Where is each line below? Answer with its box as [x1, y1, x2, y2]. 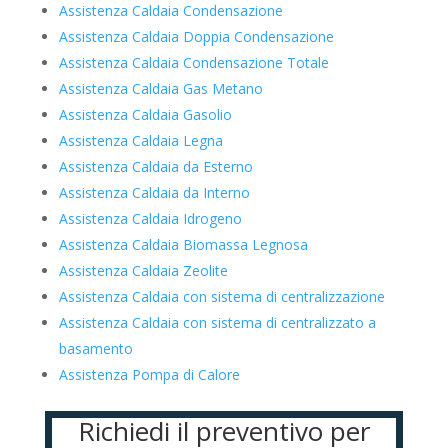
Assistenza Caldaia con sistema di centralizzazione [58, 287, 385, 306]
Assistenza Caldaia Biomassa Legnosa [58, 235, 308, 254]
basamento [58, 339, 133, 358]
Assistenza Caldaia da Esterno [58, 157, 253, 176]
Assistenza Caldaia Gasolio [58, 105, 232, 124]
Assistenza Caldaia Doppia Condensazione [58, 27, 334, 46]
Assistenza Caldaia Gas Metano [58, 79, 263, 98]
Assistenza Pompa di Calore [58, 365, 240, 384]
